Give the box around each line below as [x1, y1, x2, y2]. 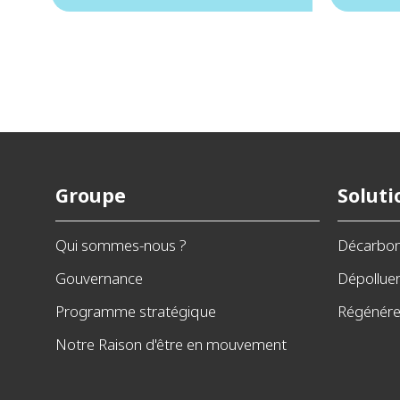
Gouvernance [55, 268, 143, 288]
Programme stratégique [55, 301, 216, 321]
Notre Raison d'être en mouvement [55, 334, 287, 354]
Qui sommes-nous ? [55, 235, 187, 255]
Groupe [55, 182, 126, 208]
